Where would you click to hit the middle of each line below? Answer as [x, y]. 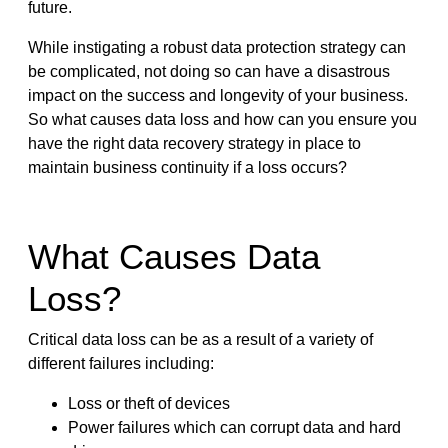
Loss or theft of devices [148, 403]
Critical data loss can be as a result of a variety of [200, 339]
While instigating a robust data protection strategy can [216, 47]
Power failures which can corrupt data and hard [234, 427]
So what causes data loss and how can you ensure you [222, 119]
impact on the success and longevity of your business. [217, 95]
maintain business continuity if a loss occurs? [187, 167]
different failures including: [120, 363]
